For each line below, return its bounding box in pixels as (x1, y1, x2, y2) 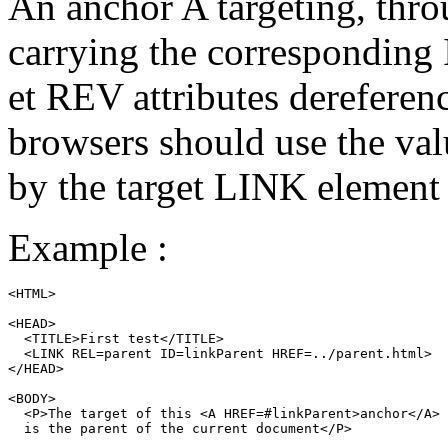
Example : (8, 226, 168, 270)
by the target (8, 165, 214, 209)
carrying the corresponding (8, 30, 443, 74)
